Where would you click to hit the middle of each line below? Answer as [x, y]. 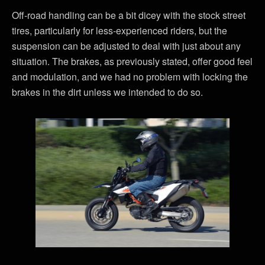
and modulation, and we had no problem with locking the [130, 76]
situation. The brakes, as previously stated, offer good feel [132, 61]
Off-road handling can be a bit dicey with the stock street [129, 15]
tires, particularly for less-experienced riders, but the [119, 30]
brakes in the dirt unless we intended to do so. [107, 92]
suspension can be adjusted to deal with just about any [126, 46]
